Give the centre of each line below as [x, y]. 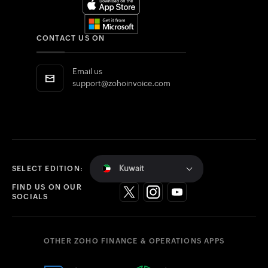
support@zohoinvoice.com [121, 84]
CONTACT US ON [71, 39]
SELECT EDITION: [48, 169]
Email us [87, 72]
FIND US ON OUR [47, 188]
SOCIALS [30, 197]
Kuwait [132, 169]
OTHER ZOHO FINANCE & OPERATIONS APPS [134, 241]
